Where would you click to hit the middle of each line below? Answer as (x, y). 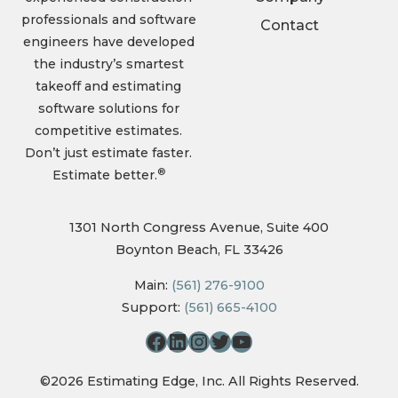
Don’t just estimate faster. (108, 153)
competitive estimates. (108, 131)
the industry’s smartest (108, 64)
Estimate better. (104, 175)
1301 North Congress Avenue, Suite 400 (199, 228)
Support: (152, 307)
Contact (290, 25)
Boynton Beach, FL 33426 (199, 250)
